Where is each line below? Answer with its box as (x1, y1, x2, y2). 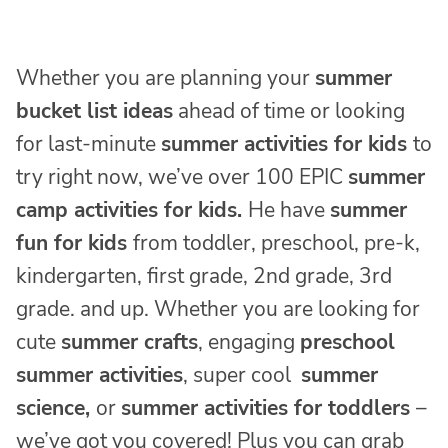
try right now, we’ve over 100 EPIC (16, 163, 348, 192)
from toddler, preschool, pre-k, (133, 229, 420, 258)
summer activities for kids (161, 130, 413, 159)
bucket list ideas (16, 97, 173, 126)
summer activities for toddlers (121, 394, 416, 423)
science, (16, 394, 96, 423)
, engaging (198, 328, 300, 357)
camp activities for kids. (16, 196, 248, 225)
